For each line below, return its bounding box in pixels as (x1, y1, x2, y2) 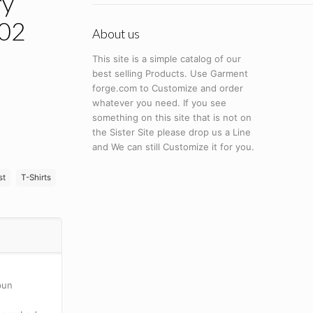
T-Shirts (21, 173, 52, 183)
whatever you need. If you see (92, 97, 226, 109)
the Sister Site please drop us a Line (92, 126, 251, 138)
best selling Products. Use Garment (92, 68, 248, 80)
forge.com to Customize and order (92, 82, 243, 94)
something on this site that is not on (92, 112, 252, 124)
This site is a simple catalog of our (92, 53, 241, 65)
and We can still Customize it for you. (92, 141, 254, 153)
